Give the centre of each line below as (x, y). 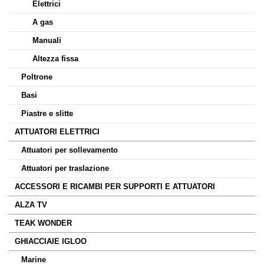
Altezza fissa (55, 59)
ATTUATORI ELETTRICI (57, 132)
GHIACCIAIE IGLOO (51, 241)
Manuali (47, 40)
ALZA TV (31, 205)
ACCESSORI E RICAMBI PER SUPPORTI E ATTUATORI (115, 187)
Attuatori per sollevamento (70, 150)
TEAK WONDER (43, 223)
